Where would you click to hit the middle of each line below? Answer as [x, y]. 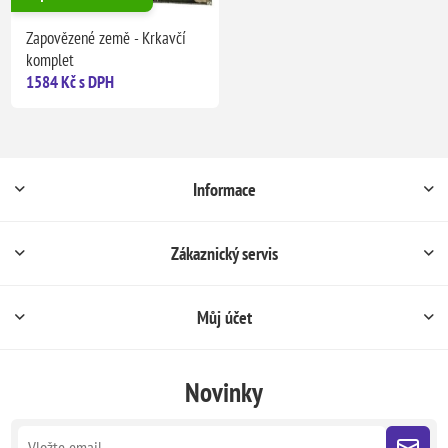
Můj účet [224, 317]
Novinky [224, 391]
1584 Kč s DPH [70, 81]
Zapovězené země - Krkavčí [106, 37]
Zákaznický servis [224, 253]
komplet [50, 59]
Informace [224, 189]
